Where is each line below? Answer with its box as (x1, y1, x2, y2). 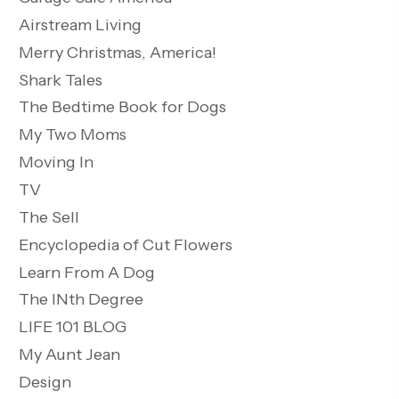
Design (19, 372, 71, 393)
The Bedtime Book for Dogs (19, 97, 226, 118)
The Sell (19, 208, 79, 228)
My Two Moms (19, 125, 126, 145)
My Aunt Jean (19, 345, 120, 365)
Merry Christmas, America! (19, 43, 216, 63)
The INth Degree (19, 289, 143, 310)
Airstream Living (19, 15, 142, 36)
